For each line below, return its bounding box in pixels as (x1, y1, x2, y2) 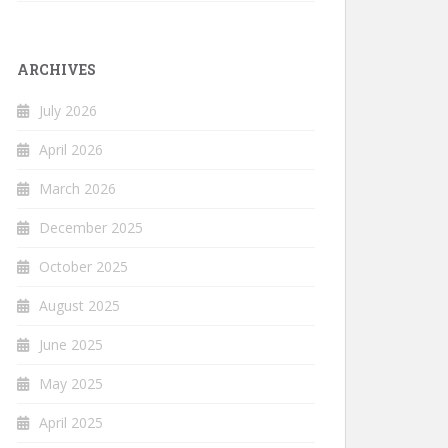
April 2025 (39, 413, 103, 432)
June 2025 (39, 335, 103, 354)
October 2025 (39, 257, 128, 276)
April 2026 (39, 140, 103, 159)
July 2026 (39, 101, 97, 120)
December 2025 (39, 218, 143, 237)
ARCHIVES (17, 60, 96, 79)
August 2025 (39, 296, 120, 315)
